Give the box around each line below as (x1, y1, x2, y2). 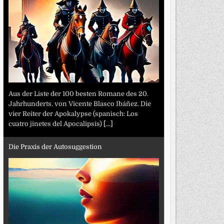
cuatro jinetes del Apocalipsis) (8, 119, 103, 127)
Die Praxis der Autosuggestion (8, 143, 102, 151)
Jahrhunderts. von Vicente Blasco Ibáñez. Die (8, 99, 151, 107)
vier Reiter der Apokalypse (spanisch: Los (8, 109, 138, 117)
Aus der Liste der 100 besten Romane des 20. (8, 89, 148, 97)
